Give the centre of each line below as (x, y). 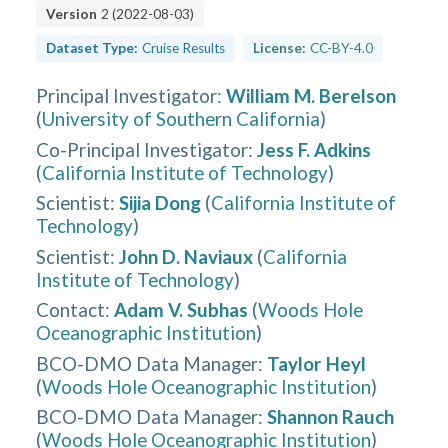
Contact (71, 309)
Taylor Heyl (317, 363)
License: (279, 48)
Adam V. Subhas (181, 309)
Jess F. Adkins (314, 149)
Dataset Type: (92, 48)
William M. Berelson (311, 95)
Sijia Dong (160, 202)
